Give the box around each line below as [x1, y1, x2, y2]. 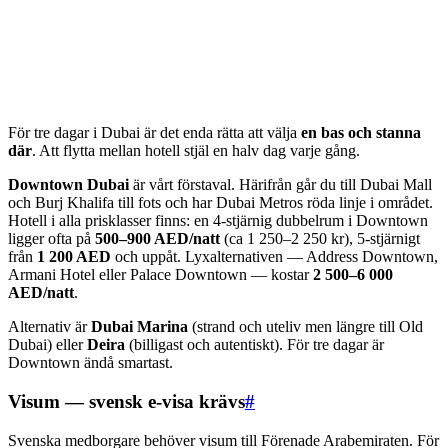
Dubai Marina [91, 318, 188, 336]
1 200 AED [37, 248, 111, 266]
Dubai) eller [8, 336, 87, 354]
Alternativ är [8, 318, 91, 336]
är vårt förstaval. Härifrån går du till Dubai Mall [129, 176, 432, 194]
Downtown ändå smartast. [8, 354, 173, 372]
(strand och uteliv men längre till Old [188, 318, 423, 336]
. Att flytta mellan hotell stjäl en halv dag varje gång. [32, 142, 360, 160]
